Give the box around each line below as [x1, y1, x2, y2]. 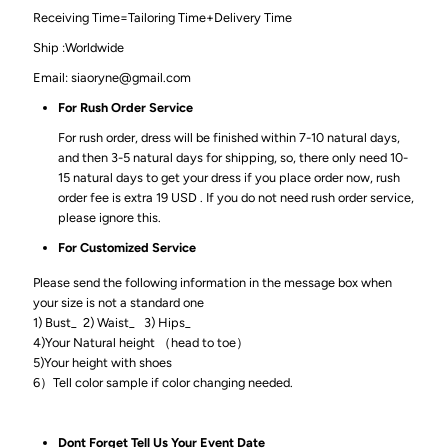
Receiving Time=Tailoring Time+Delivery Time [33, 10, 320, 26]
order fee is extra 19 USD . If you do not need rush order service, [58, 190, 415, 206]
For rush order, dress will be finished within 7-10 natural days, [58, 130, 401, 146]
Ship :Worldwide [33, 40, 158, 56]
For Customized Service [58, 240, 200, 256]
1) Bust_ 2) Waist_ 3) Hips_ [33, 315, 192, 331]
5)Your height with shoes [33, 355, 173, 371]
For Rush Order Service [58, 100, 194, 116]
